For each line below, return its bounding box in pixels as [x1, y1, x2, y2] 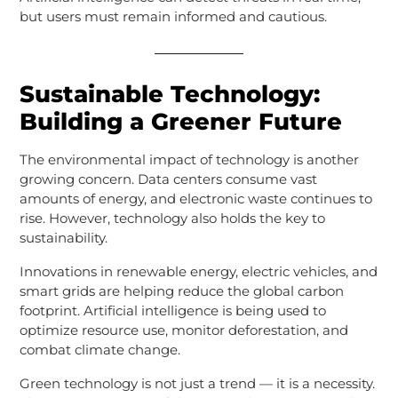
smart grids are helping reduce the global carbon [19, 282, 344, 299]
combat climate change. [19, 340, 180, 358]
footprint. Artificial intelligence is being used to [19, 301, 326, 319]
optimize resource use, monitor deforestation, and [19, 321, 348, 338]
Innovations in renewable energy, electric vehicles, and [19, 262, 378, 280]
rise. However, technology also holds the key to [19, 209, 325, 227]
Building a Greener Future [19, 107, 342, 136]
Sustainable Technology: [19, 79, 320, 108]
